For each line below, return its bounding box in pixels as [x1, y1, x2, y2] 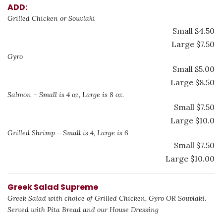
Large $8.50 [170, 77, 215, 87]
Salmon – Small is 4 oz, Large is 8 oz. [7, 90, 124, 99]
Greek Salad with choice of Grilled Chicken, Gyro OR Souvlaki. [7, 194, 206, 203]
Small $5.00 [172, 64, 215, 74]
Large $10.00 [166, 154, 215, 164]
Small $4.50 [172, 26, 215, 36]
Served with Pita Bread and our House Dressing [7, 205, 159, 214]
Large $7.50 [171, 39, 215, 49]
